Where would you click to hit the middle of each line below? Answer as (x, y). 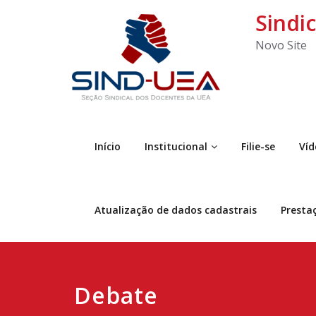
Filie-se (258, 146)
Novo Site (281, 45)
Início (108, 146)
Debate (116, 295)
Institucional (176, 146)
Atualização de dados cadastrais (176, 210)
